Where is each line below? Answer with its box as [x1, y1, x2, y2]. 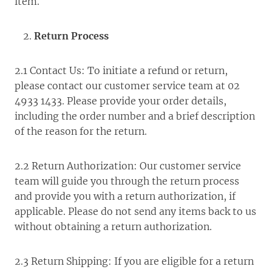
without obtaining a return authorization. [15, 220, 212, 233]
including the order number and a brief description [15, 110, 255, 122]
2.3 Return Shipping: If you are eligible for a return [15, 255, 254, 267]
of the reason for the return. [15, 125, 147, 137]
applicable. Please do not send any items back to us [15, 205, 256, 217]
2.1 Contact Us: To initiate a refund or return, [15, 64, 228, 76]
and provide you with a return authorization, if [15, 190, 236, 202]
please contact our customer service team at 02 [15, 80, 240, 92]
